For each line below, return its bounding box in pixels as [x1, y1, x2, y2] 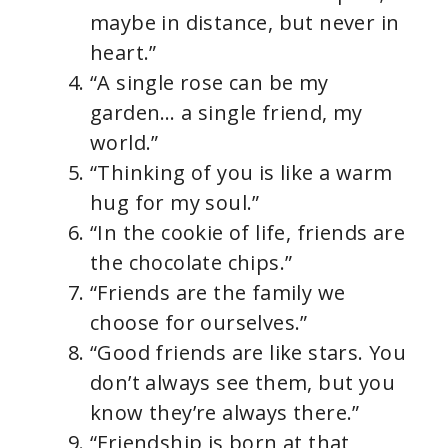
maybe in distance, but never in [90, 9, 400, 36]
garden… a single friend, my [90, 99, 363, 126]
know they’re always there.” [90, 399, 360, 426]
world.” [90, 129, 159, 156]
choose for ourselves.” [90, 309, 308, 336]
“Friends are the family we [90, 279, 346, 306]
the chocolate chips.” [90, 249, 293, 276]
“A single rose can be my [90, 69, 329, 96]
